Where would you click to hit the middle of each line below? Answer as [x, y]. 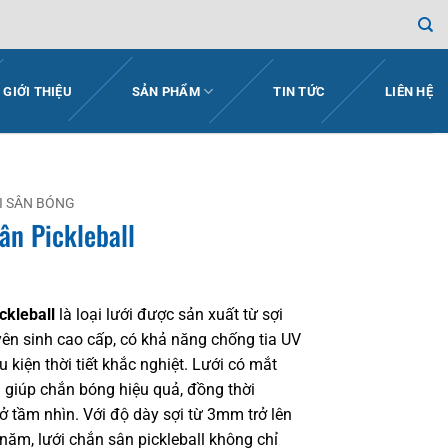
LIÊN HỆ [409, 91]
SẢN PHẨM [165, 91]
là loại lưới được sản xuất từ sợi [169, 315]
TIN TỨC [299, 91]
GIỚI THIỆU [37, 91]
